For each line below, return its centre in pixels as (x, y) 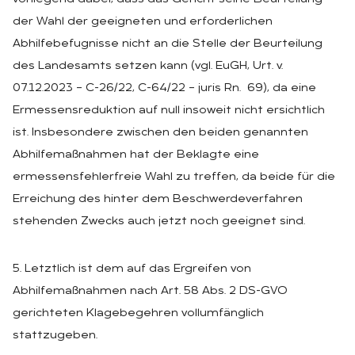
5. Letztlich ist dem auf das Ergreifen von (132, 269)
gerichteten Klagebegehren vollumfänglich (138, 313)
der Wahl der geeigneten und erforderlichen (143, 21)
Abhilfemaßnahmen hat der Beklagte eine (136, 155)
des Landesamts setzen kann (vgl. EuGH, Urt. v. (148, 66)
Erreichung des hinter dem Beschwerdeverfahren (158, 199)
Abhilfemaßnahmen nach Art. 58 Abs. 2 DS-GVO (150, 291)
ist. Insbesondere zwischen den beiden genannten (160, 132)
